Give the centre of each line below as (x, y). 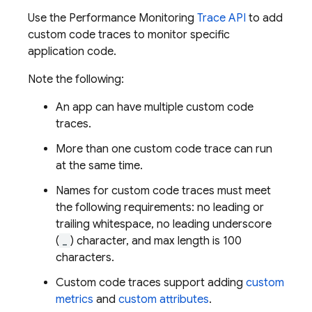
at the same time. (99, 166)
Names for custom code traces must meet (163, 191)
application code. (72, 52)
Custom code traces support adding (151, 283)
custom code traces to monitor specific (129, 35)
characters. (85, 258)
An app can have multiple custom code (155, 107)
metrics (75, 299)
